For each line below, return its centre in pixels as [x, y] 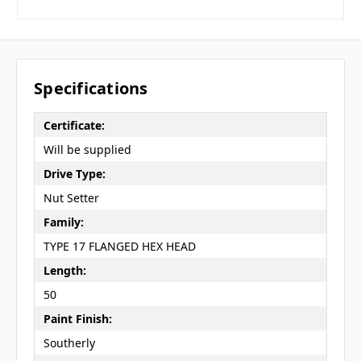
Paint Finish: [77, 318]
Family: [63, 222]
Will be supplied [87, 149]
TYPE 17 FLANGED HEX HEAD [119, 246]
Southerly [69, 342]
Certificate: [74, 125]
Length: [64, 270]
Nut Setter [71, 197]
